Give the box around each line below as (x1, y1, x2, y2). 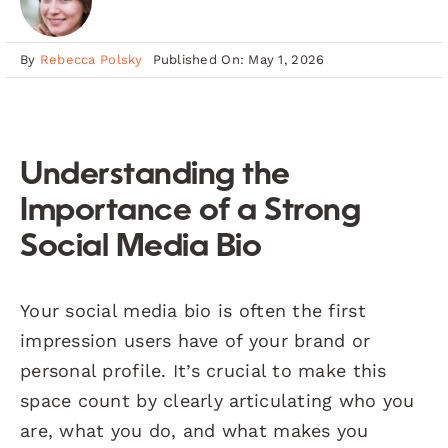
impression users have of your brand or (20, 329, 371, 351)
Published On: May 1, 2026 (152, 52, 325, 67)
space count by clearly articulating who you (20, 389, 415, 411)
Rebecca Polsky (39, 52, 143, 67)
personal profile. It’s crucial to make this (20, 359, 387, 381)
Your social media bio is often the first (20, 299, 366, 321)
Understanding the (20, 159, 290, 192)
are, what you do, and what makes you (20, 419, 369, 441)
